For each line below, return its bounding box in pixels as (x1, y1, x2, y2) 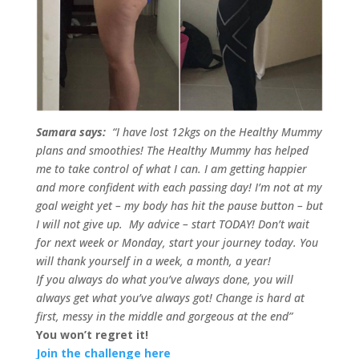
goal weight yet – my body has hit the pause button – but (35, 198, 323, 214)
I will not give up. (35, 216, 129, 232)
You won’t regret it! (35, 327, 148, 343)
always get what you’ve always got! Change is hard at (35, 290, 305, 306)
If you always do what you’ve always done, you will (35, 272, 293, 288)
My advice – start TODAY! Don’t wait (128, 216, 309, 232)
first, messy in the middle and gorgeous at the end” (35, 309, 292, 325)
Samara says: (35, 124, 109, 140)
